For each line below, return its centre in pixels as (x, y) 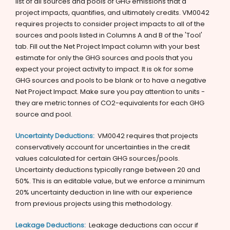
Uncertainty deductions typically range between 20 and (108, 170)
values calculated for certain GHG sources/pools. (98, 158)
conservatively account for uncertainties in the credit (103, 147)
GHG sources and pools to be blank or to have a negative (111, 80)
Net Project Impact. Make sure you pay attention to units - (110, 92)
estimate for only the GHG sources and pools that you (104, 58)
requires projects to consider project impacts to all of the (110, 24)
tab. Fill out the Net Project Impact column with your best (108, 46)
